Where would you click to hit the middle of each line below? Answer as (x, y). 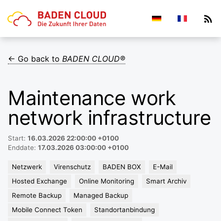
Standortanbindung (125, 210)
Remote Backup (37, 195)
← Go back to (35, 59)
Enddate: (23, 147)
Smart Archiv (166, 181)
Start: (18, 138)
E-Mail (163, 167)
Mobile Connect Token (47, 210)
